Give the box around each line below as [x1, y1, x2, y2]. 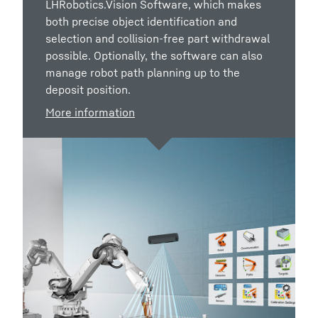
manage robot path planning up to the [45, 65, 240, 80]
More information [45, 105, 135, 120]
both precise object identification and [45, 14, 237, 29]
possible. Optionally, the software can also [45, 48, 263, 63]
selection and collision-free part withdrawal [45, 31, 270, 46]
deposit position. [45, 82, 131, 97]
